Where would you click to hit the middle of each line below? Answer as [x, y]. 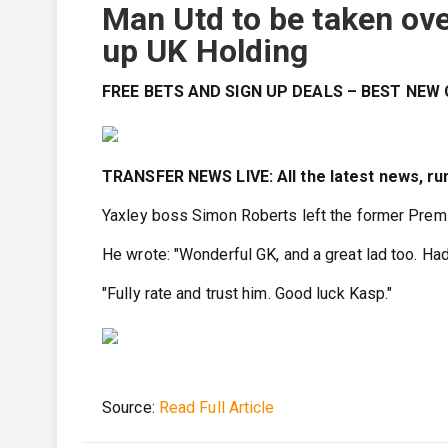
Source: [130, 407]
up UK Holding [205, 51]
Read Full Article [216, 407]
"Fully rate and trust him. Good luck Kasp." [247, 293]
